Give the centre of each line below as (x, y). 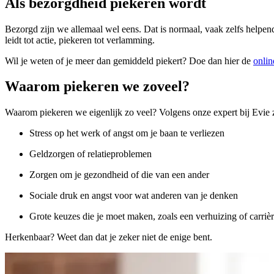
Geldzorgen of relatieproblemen (91, 154)
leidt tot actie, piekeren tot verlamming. (80, 40)
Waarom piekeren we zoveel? (97, 87)
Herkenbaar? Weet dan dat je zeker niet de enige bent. (109, 237)
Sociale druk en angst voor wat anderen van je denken (134, 196)
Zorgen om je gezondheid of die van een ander (119, 175)
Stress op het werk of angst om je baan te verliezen (127, 133)
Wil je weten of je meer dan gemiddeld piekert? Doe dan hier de (129, 61)
